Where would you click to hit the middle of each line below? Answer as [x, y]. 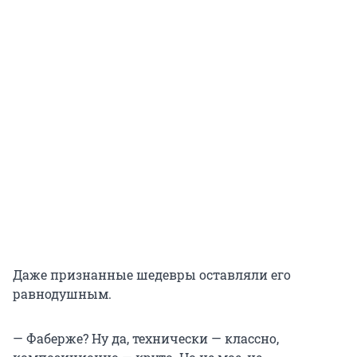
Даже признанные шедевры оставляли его [152, 275]
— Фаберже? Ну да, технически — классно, [146, 339]
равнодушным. [62, 294]
